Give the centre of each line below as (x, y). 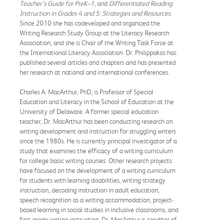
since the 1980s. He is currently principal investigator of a (98, 141)
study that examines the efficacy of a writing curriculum (96, 151)
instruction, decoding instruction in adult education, (90, 190)
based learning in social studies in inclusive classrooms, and (99, 209)
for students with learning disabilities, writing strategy (93, 180)
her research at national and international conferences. (95, 72)
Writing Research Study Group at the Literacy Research (95, 33)
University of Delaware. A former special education (89, 111)
